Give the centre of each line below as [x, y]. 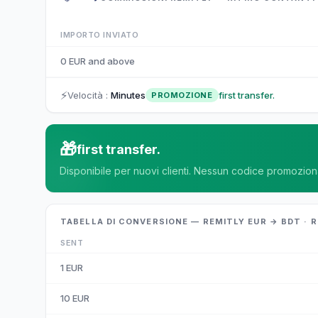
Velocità [85, 95]
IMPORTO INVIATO [100, 35]
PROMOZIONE [182, 95]
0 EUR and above [98, 61]
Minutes [128, 95]
